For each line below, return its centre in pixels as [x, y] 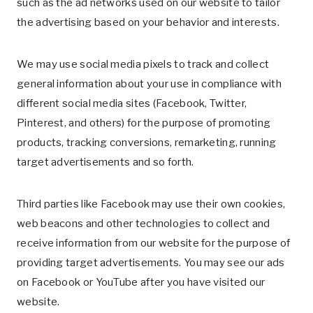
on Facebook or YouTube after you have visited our [141, 282]
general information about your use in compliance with [149, 84]
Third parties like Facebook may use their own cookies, [151, 204]
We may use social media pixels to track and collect [143, 64]
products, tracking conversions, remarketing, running [147, 143]
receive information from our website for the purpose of [154, 243]
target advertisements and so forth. [105, 162]
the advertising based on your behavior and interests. [148, 22]
